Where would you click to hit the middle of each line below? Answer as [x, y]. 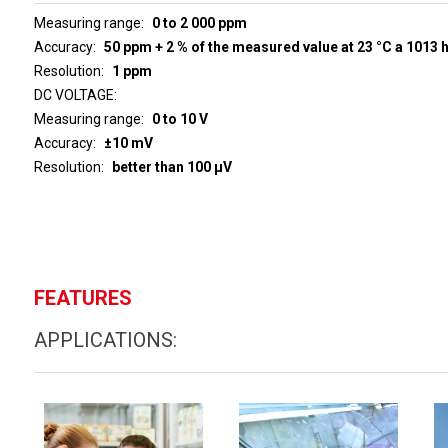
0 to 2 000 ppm [199, 22]
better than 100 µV [171, 166]
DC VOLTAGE [73, 94]
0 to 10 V [179, 118]
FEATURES [82, 297]
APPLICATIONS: [105, 339]
